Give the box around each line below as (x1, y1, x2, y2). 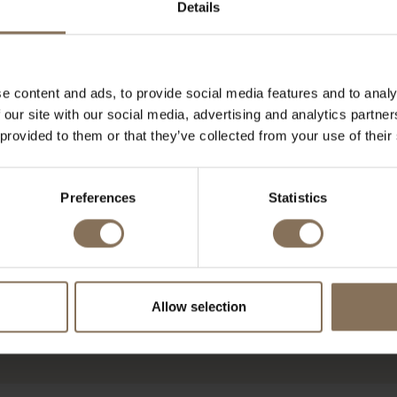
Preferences (60, 190, 136, 206)
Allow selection (151, 299, 246, 315)
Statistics (269, 190, 327, 206)
